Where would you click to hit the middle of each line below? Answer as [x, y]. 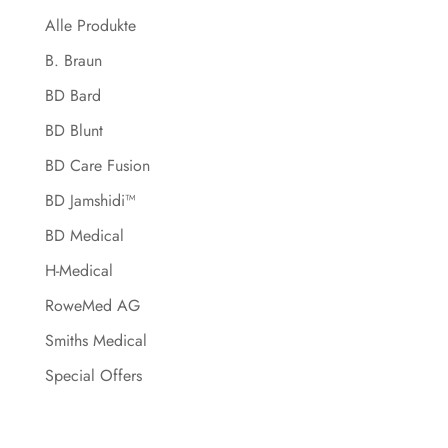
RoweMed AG [92, 305]
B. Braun [73, 60]
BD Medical [84, 235]
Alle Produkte [90, 25]
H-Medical [78, 270]
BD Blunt [73, 130]
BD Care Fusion [97, 165]
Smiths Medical [95, 340]
